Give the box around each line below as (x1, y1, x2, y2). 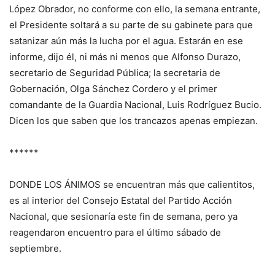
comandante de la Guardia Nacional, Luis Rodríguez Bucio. (9, 99, 261, 111)
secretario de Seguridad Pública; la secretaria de (9, 67, 220, 79)
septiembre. (9, 242, 61, 255)
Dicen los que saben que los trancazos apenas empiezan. (9, 115, 258, 127)
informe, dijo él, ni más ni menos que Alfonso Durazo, (9, 51, 241, 63)
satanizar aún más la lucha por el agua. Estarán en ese (9, 35, 243, 47)
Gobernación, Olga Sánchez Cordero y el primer (9, 83, 217, 95)
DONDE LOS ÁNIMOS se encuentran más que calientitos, (9, 179, 255, 191)
